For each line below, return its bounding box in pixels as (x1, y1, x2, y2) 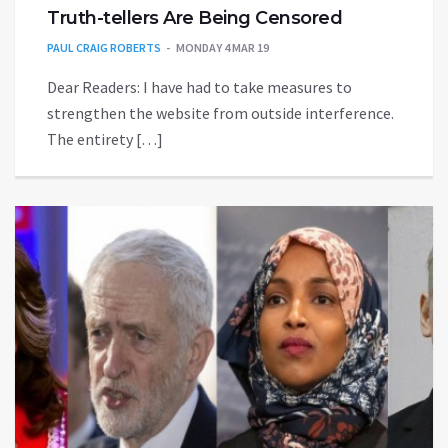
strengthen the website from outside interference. (47, 102, 394, 123)
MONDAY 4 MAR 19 (176, 39, 269, 55)
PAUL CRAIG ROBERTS (47, 39, 161, 55)
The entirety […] (47, 128, 163, 149)
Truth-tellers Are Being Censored (47, 6, 342, 29)
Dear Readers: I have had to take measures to (47, 76, 352, 97)
